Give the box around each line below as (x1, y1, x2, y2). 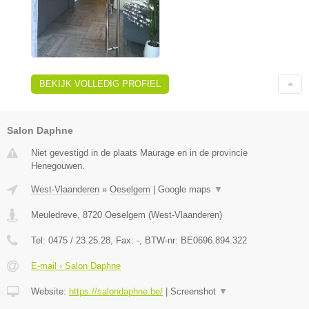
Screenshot (170, 286, 219, 297)
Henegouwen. (31, 161, 85, 172)
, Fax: (110, 235, 137, 246)
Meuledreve (31, 210, 77, 221)
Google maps (158, 184, 214, 195)
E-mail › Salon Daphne (31, 261, 121, 272)
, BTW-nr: (139, 235, 181, 246)
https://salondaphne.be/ (69, 286, 163, 297)
